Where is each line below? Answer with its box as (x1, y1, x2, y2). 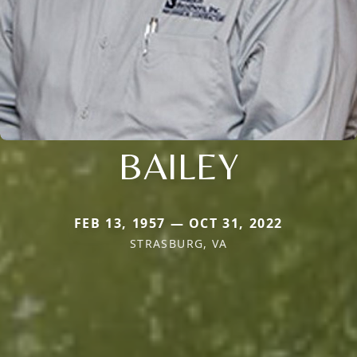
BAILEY (118, 143, 239, 188)
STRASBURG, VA (129, 235, 228, 251)
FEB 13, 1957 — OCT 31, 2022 (73, 214, 284, 232)
